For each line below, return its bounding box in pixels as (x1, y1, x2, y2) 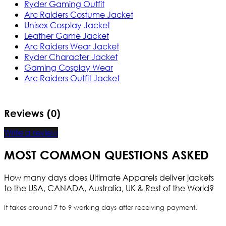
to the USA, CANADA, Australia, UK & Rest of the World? (4, 183, 214, 193)
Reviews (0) (4, 107, 61, 119)
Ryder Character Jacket (24, 51, 118, 62)
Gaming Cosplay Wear (24, 62, 113, 73)
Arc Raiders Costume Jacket (24, 9, 133, 20)
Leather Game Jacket (24, 30, 109, 41)
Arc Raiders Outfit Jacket (24, 72, 120, 83)
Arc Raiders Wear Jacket (24, 40, 119, 51)
